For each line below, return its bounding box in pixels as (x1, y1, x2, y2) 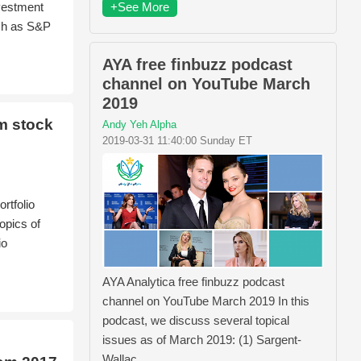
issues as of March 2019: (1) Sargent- (102, 333, 301, 347)
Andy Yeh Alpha (102, 118, 176, 131)
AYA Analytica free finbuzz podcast (102, 275, 284, 289)
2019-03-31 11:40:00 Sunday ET (102, 134, 252, 147)
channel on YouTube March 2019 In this (102, 294, 309, 309)
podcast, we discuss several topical (102, 313, 289, 328)
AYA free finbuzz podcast (102, 55, 293, 73)
